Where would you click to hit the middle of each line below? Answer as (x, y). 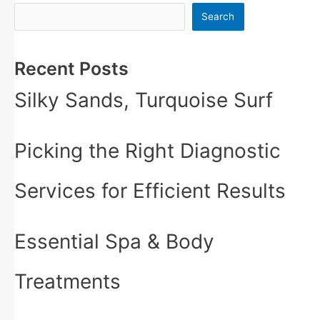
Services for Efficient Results (150, 191)
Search (218, 17)
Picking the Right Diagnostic (147, 151)
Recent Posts (71, 69)
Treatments (67, 282)
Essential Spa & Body (114, 242)
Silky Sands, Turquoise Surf (144, 100)
